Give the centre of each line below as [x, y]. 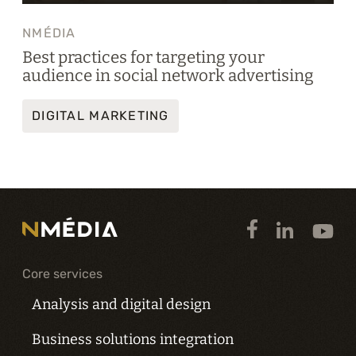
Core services [62, 274]
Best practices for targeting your [143, 58]
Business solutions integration [133, 340]
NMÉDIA [49, 33]
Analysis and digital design [121, 305]
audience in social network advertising [168, 76]
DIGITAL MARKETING [101, 115]
